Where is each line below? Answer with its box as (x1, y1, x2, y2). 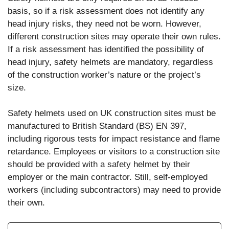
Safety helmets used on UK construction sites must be (8, 108, 216, 119)
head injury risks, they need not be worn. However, (8, 18, 201, 29)
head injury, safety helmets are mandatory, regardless (8, 57, 213, 67)
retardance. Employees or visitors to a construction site (8, 147, 220, 157)
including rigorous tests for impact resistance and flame (8, 134, 220, 144)
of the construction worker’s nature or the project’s (8, 70, 201, 80)
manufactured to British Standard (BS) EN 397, (8, 121, 187, 131)
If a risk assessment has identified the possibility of (8, 44, 204, 54)
